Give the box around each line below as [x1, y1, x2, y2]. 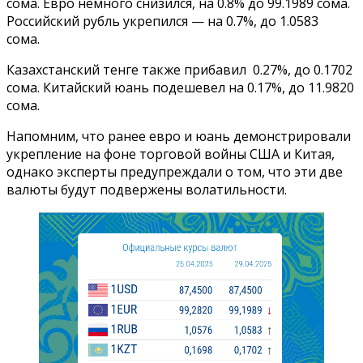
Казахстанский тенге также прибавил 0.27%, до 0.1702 [6, 60, 352, 79]
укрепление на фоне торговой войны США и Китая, [6, 144, 335, 163]
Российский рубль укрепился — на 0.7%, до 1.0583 [6, 11, 318, 30]
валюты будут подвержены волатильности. [6, 180, 290, 199]
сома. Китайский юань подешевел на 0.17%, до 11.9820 [6, 78, 354, 96]
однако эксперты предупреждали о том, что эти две [6, 162, 343, 181]
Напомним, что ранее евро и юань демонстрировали [6, 126, 351, 145]
